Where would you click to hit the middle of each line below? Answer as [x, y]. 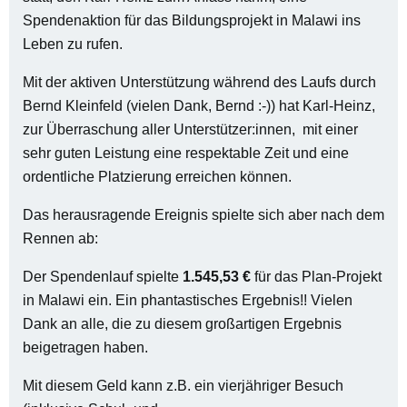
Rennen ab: [60, 238]
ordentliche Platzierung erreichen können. [157, 177]
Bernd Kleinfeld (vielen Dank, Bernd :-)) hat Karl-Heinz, [199, 106]
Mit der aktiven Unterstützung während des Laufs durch [199, 82]
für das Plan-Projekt [316, 277]
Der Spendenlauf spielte [103, 277]
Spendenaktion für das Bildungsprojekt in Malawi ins [192, 20]
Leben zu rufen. [73, 44]
